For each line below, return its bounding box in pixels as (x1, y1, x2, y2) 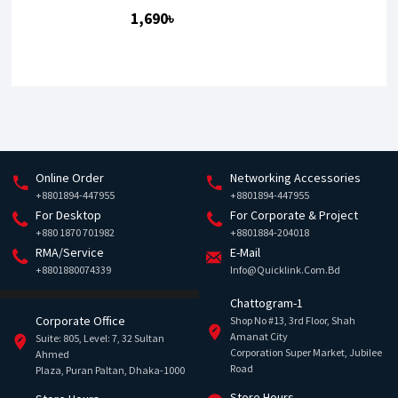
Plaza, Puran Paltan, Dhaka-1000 (36, 363, 185, 377)
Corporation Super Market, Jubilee (230, 346, 382, 359)
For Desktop (36, 207, 101, 223)
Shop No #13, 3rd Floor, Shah (230, 314, 355, 327)
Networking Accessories (229, 170, 361, 186)
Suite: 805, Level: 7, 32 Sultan (36, 331, 164, 345)
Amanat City (230, 330, 288, 343)
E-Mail (229, 244, 260, 260)
